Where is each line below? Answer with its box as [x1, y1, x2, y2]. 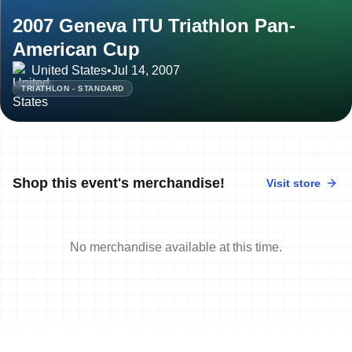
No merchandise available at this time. [70, 240, 282, 254]
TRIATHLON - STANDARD [21, 83, 124, 93]
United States [31, 63, 107, 77]
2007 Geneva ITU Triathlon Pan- [13, 14, 295, 36]
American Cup [13, 38, 140, 60]
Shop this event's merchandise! [13, 174, 225, 191]
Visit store [266, 176, 321, 189]
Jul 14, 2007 [112, 63, 180, 77]
